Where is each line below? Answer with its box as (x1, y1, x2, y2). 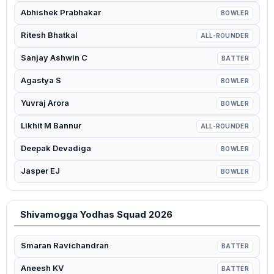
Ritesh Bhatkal (21, 30, 78, 40)
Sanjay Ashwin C (21, 53, 87, 62)
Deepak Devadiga (21, 143, 91, 153)
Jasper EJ (21, 166, 60, 176)
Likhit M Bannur (21, 120, 81, 130)
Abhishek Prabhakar (21, 7, 101, 17)
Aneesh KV (21, 263, 64, 273)
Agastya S (21, 75, 61, 85)
